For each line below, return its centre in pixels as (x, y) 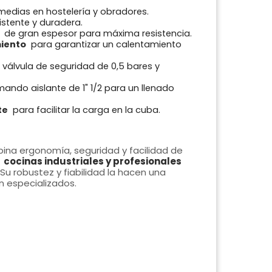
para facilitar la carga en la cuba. (85, 110)
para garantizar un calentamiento (105, 45)
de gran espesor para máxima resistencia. (97, 34)
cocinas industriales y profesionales (92, 161)
